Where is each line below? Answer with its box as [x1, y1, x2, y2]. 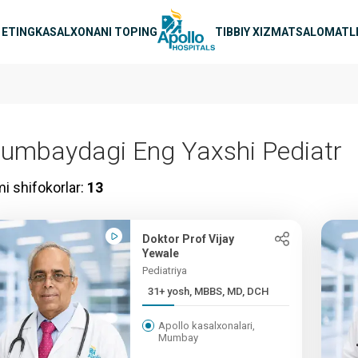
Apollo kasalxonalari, [158, 320, 256, 332]
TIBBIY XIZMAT [215, 25, 296, 38]
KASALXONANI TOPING [35, 25, 157, 38]
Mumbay [158, 332, 199, 344]
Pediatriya [142, 265, 188, 276]
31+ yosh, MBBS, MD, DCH [148, 285, 269, 297]
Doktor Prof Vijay [142, 233, 235, 245]
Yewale [142, 247, 180, 260]
